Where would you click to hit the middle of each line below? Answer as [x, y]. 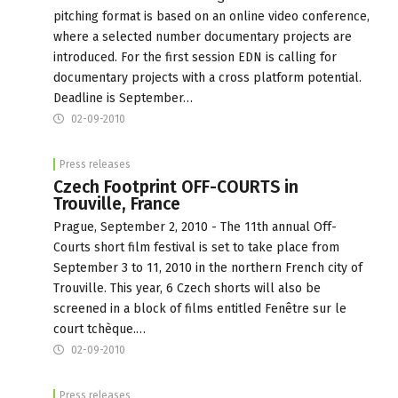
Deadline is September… [123, 98]
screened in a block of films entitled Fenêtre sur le [200, 308]
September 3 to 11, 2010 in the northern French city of [208, 267]
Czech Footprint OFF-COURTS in [176, 187]
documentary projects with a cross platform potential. [207, 77]
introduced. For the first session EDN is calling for [195, 57]
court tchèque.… [99, 329]
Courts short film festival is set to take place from [196, 247]
